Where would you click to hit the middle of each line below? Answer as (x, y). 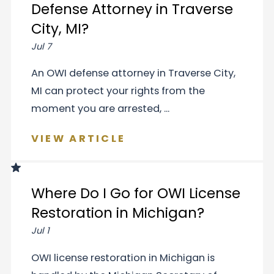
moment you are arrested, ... (100, 109)
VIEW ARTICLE (78, 139)
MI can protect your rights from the (118, 91)
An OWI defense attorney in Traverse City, (133, 73)
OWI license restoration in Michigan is (123, 257)
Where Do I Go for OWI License (135, 194)
